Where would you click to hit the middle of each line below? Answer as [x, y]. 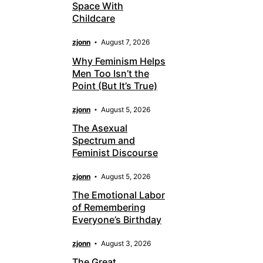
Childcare [94, 18]
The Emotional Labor [119, 195]
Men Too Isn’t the [111, 73]
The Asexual [100, 128]
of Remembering [109, 208]
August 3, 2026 [126, 244]
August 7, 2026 [125, 42]
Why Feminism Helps [119, 61]
